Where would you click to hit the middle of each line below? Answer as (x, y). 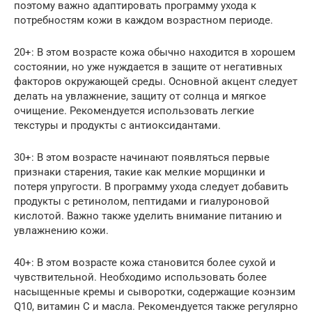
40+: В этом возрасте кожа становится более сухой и (145, 262)
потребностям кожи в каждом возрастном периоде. (143, 20)
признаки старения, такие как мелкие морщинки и (140, 172)
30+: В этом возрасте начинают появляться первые (142, 157)
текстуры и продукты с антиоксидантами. (117, 125)
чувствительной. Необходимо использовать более (140, 277)
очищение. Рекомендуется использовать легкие (134, 110)
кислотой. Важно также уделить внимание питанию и (148, 216)
